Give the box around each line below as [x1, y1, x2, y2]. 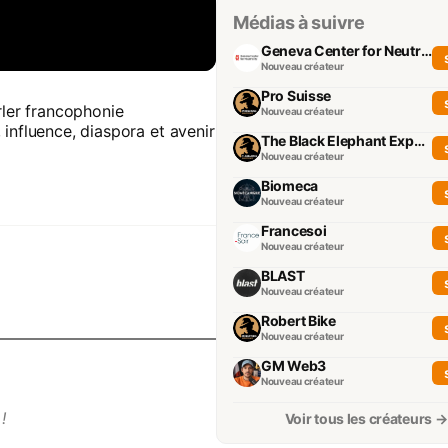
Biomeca [261, 177, 319, 195]
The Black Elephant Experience [413, 132, 425, 150]
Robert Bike [261, 312, 336, 330]
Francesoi [261, 222, 327, 240]
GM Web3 [261, 357, 327, 375]
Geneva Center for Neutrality [420, 42, 432, 60]
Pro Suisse [261, 87, 332, 105]
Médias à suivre [233, 12, 365, 34]
